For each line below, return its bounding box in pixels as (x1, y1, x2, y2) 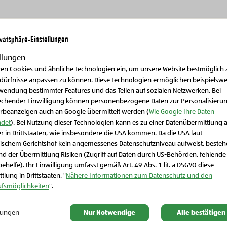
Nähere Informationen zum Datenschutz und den (66, 172, 212, 179)
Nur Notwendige (83, 209, 135, 216)
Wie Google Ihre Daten (149, 108, 214, 116)
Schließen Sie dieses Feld (113, 130, 207, 139)
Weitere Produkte (66, 55, 161, 73)
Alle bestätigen (176, 209, 225, 216)
